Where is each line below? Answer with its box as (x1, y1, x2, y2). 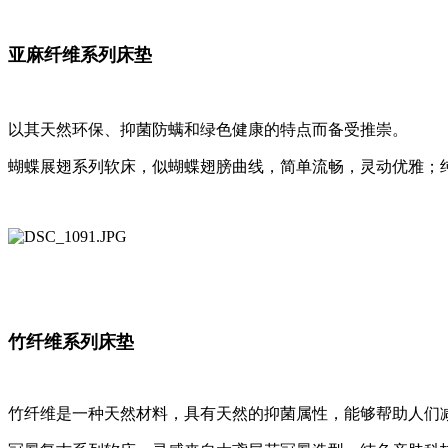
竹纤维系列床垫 (8, 332, 134, 353)
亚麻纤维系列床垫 (8, 45, 152, 66)
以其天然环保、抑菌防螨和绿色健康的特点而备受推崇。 (8, 121, 408, 139)
